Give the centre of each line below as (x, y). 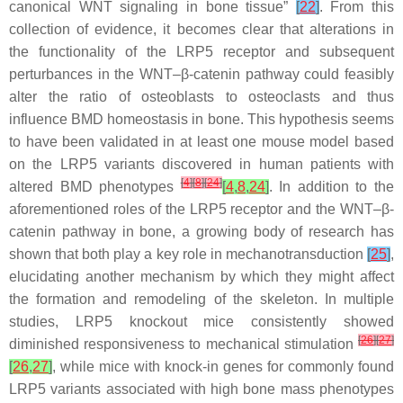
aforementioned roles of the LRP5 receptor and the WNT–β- (201, 209)
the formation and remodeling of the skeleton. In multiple (201, 299)
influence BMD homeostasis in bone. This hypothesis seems (201, 119)
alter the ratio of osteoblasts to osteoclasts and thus (201, 97)
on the (35, 164)
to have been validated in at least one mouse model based (201, 142)
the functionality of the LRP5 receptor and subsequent (201, 52)
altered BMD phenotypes (95, 187)
